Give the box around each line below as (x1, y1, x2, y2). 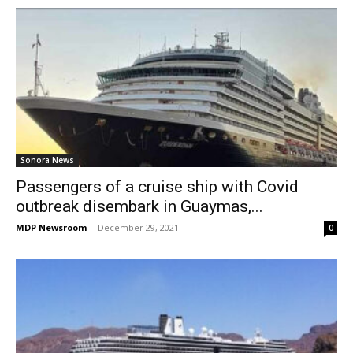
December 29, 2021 (98, 221, 179, 233)
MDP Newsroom (16, 221, 87, 233)
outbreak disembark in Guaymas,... (16, 196, 263, 216)
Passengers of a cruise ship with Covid (16, 176, 299, 196)
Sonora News (20, 154, 74, 165)
